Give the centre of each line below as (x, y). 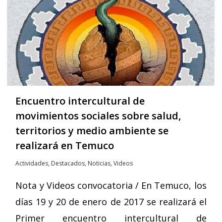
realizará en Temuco (65, 146)
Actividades (32, 164)
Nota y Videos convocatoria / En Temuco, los (111, 186)
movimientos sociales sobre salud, (98, 116)
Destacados (68, 164)
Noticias (99, 164)
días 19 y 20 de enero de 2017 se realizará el (111, 202)
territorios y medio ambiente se (92, 131)
